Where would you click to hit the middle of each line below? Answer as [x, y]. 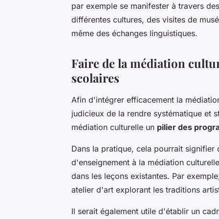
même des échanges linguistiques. [134, 33]
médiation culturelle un [114, 127]
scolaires [95, 78]
